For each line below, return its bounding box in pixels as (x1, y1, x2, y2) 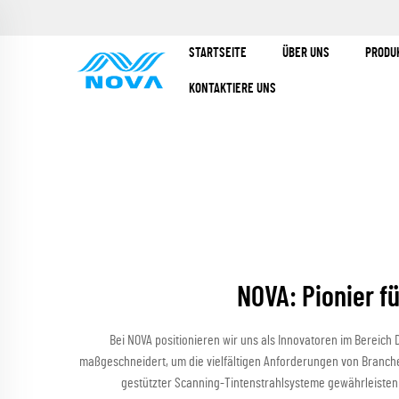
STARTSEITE (189, 46, 248, 60)
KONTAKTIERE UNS (189, 82, 277, 95)
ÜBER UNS (282, 46, 330, 60)
